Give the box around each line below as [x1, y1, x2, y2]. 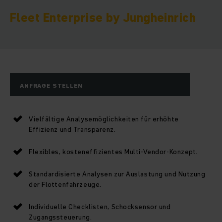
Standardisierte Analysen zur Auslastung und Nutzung [29, 169, 206, 179]
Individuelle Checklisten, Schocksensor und [29, 202, 171, 212]
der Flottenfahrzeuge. [29, 179, 102, 190]
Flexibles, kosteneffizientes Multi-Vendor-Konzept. [29, 147, 198, 157]
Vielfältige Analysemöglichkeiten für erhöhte [29, 114, 179, 124]
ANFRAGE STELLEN [20, 81, 83, 90]
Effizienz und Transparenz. [29, 124, 116, 135]
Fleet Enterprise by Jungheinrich [10, 9, 196, 26]
